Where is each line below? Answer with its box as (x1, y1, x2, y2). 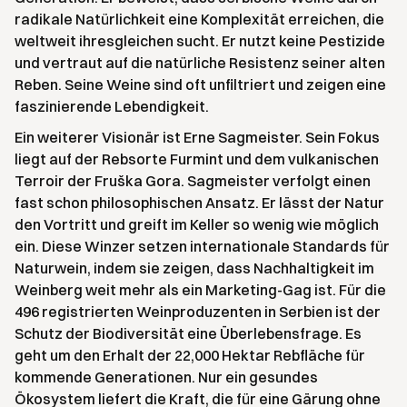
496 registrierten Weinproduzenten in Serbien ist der (15, 303, 381, 322)
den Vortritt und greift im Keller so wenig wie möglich (15, 215, 379, 234)
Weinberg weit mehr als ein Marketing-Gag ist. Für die (15, 281, 386, 300)
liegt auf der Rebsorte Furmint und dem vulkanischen (15, 150, 379, 169)
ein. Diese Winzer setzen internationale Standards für (15, 237, 390, 256)
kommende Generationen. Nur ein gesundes (15, 368, 318, 387)
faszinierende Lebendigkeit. (15, 97, 209, 116)
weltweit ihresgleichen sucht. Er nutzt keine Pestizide (15, 32, 385, 51)
